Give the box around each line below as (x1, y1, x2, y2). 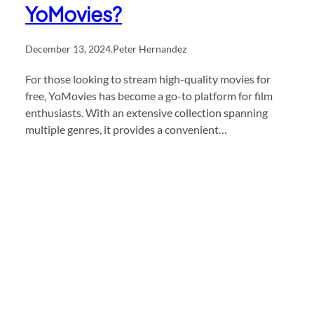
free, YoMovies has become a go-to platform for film (25, 88, 273, 102)
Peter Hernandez (113, 42, 186, 55)
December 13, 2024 (25, 42, 111, 55)
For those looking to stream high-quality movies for (25, 71, 271, 86)
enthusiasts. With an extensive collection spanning (25, 105, 268, 119)
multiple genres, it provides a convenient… (25, 122, 227, 136)
